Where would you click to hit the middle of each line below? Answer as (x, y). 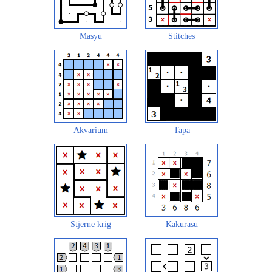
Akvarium (90, 130)
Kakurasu (182, 224)
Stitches (182, 36)
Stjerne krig (90, 224)
